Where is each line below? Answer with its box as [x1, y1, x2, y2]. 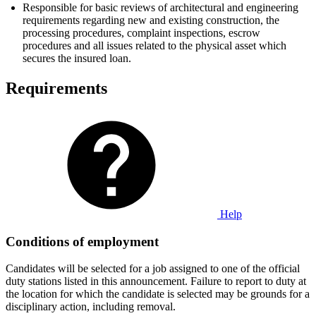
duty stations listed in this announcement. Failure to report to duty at [6, 275, 306, 288]
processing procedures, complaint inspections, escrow [23, 27, 260, 39]
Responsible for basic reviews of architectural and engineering [23, 1, 298, 14]
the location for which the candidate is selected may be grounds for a [6, 288, 310, 300]
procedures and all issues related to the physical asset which [23, 39, 286, 52]
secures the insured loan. [23, 52, 131, 65]
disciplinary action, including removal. [6, 300, 176, 313]
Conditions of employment [6, 233, 159, 249]
